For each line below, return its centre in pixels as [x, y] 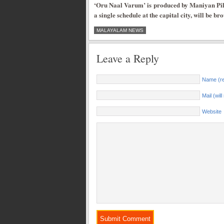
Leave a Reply [128, 58]
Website [212, 111]
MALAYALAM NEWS [120, 30]
